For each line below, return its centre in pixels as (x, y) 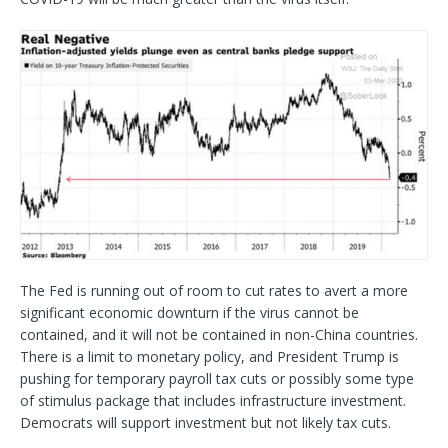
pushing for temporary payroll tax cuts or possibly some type (217, 379)
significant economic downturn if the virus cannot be (189, 313)
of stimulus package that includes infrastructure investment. (213, 401)
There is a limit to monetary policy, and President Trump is (209, 357)
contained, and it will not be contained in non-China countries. (219, 335)
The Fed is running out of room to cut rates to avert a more (214, 291)
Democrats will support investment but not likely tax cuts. (205, 423)
